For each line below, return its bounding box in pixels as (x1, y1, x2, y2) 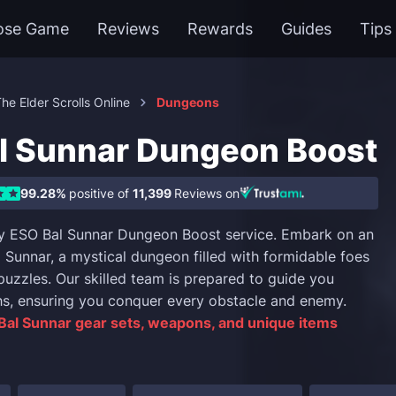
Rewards (187, 19, 253, 38)
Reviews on (174, 186, 240, 201)
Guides (281, 19, 331, 38)
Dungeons (156, 95, 219, 110)
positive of (69, 186, 133, 201)
